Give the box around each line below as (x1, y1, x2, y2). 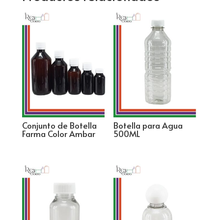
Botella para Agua (113, 119, 183, 132)
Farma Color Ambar (22, 128, 95, 140)
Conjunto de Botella (22, 119, 97, 132)
